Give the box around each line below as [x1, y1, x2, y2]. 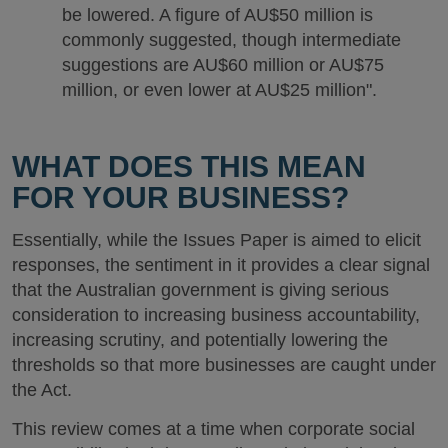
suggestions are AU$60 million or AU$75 [61, 55, 384, 75]
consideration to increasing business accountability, [12, 305, 420, 325]
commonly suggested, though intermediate [61, 30, 401, 50]
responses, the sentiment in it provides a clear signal [12, 255, 430, 275]
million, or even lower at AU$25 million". [61, 80, 377, 100]
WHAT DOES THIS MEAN [12, 150, 366, 183]
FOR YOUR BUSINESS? [12, 181, 349, 214]
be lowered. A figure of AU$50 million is [61, 5, 373, 25]
